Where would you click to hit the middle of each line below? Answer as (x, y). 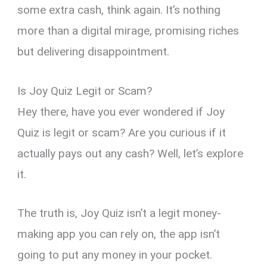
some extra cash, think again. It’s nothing (119, 10)
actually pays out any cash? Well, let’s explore (131, 153)
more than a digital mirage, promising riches (128, 31)
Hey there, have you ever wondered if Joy (121, 111)
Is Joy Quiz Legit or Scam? (85, 91)
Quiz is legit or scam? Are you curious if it (122, 132)
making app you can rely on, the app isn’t (119, 234)
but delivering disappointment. (94, 52)
